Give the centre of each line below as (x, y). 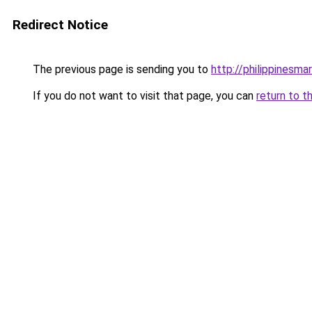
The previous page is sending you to (120, 69)
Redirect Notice (60, 25)
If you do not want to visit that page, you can (143, 96)
